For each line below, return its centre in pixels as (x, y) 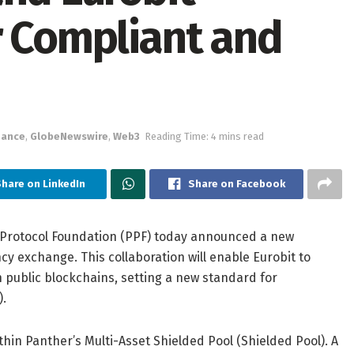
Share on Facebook (236, 184)
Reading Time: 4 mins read (204, 137)
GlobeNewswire (69, 137)
